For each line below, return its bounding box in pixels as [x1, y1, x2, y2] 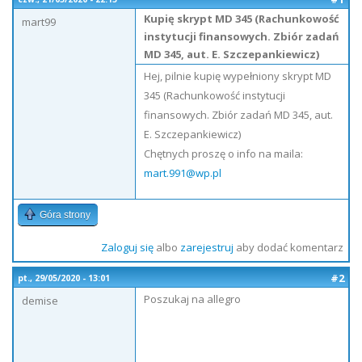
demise [22, 293, 58, 308]
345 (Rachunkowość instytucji [144, 88, 285, 103]
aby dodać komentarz [233, 240, 343, 255]
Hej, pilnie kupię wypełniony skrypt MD [144, 69, 331, 83]
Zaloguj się [100, 240, 154, 255]
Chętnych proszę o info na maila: [144, 146, 303, 161]
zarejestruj [179, 240, 234, 255]
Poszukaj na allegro [144, 292, 241, 306]
